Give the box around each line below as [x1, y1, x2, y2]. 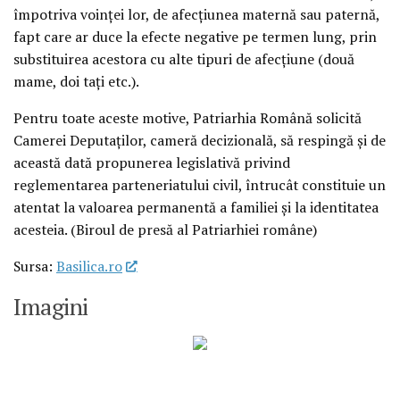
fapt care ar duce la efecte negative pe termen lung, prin [13, 27, 377, 47]
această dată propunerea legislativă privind [13, 153, 290, 173]
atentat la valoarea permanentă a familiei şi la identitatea [13, 197, 379, 218]
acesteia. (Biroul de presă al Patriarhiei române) [13, 220, 317, 240]
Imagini [13, 291, 88, 322]
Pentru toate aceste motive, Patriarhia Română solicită [13, 108, 362, 129]
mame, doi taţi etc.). [13, 71, 139, 92]
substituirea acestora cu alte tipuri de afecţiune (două [13, 49, 354, 70]
